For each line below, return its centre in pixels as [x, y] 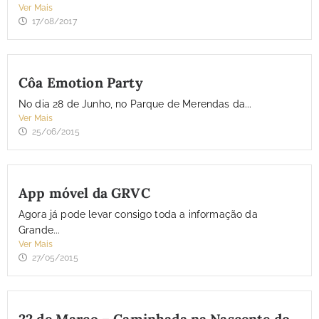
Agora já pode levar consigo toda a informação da [138, 215]
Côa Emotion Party [81, 83]
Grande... [40, 230]
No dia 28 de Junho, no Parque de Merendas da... [135, 104]
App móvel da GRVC [84, 193]
